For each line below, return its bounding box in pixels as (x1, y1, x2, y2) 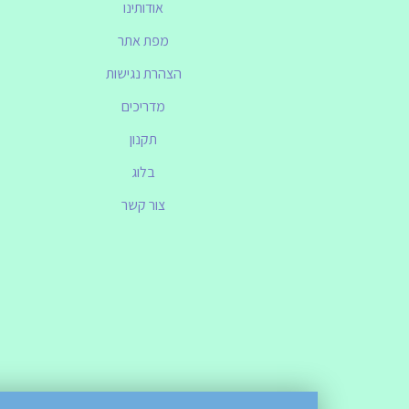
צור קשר (121, 195, 166, 215)
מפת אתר (118, 31, 170, 51)
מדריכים (121, 97, 166, 117)
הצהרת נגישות (105, 64, 182, 84)
